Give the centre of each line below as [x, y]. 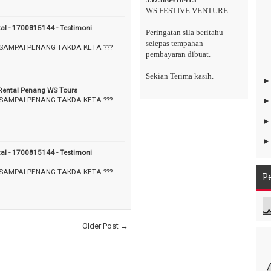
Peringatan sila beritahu [184, 33]
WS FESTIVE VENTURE [187, 11]
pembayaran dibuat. [178, 54]
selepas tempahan [175, 44]
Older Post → [105, 226]
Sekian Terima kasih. [180, 76]
